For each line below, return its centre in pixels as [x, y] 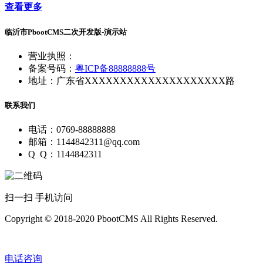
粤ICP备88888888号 [115, 68]
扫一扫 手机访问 [39, 198]
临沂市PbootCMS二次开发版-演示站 [66, 32]
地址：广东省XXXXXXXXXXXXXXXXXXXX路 [131, 80]
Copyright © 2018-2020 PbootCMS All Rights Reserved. [111, 219]
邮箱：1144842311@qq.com [84, 142]
